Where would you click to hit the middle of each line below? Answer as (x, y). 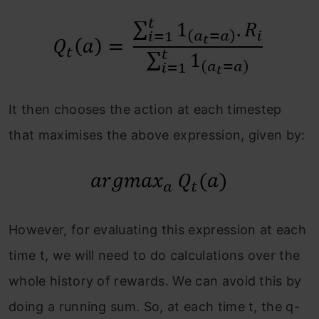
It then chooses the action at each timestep (145, 110)
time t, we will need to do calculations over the (155, 256)
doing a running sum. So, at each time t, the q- (155, 307)
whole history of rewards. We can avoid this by (155, 281)
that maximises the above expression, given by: (157, 135)
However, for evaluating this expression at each (158, 230)
